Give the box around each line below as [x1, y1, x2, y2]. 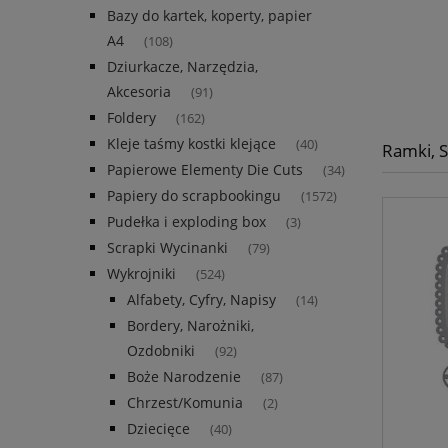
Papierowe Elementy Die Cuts [107, 160, 303, 180]
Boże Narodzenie [127, 367, 241, 387]
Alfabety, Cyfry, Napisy [127, 290, 276, 310]
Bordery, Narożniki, [127, 316, 254, 336]
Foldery [107, 108, 156, 128]
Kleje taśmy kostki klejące [107, 134, 276, 154]
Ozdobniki [127, 341, 195, 361]
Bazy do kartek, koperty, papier [107, 6, 312, 26]
